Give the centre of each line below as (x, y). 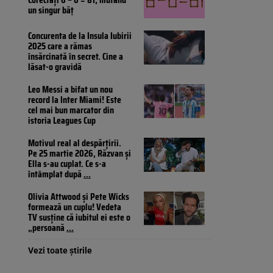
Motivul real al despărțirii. (75, 143)
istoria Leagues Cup (62, 121)
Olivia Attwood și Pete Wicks (79, 197)
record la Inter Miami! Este (75, 100)
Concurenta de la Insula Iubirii (80, 36)
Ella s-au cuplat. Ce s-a (67, 164)
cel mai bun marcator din (71, 110)
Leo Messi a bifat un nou (70, 90)
